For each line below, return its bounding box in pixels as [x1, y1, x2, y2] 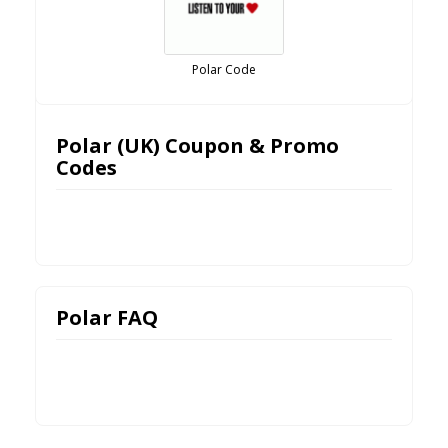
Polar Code [192, 61, 256, 79]
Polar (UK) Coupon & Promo [56, 132, 339, 160]
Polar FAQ [56, 304, 158, 332]
